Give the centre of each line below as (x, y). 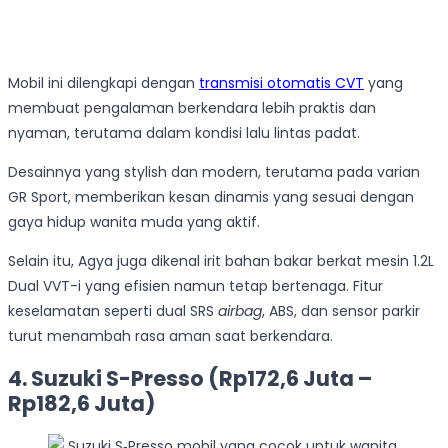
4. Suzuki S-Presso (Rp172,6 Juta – (190, 379)
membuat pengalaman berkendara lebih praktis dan (192, 107)
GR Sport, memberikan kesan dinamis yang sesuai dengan (211, 196)
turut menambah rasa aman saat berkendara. (170, 335)
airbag (240, 310)
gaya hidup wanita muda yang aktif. (134, 221)
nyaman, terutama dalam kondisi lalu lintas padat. (184, 132)
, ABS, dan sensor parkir (341, 310)
